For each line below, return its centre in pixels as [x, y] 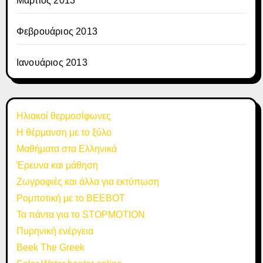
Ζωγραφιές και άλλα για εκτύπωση [87, 182]
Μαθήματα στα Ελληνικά [66, 149]
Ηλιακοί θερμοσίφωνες [63, 116]
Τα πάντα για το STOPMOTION [80, 215]
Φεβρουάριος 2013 [57, 31]
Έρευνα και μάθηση [57, 165]
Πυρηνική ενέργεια [55, 231]
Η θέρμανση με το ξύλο [64, 132]
